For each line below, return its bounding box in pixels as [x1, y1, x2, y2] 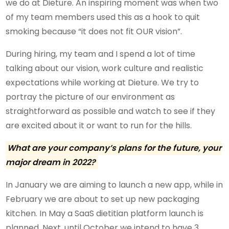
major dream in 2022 [6, 156, 91, 168]
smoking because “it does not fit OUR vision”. [6, 25, 182, 37]
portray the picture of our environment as [6, 90, 175, 103]
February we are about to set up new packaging [6, 193, 200, 205]
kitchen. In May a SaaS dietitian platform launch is [6, 207, 204, 219]
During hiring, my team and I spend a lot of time [6, 48, 196, 60]
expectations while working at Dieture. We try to [6, 76, 199, 88]
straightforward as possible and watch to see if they [6, 105, 216, 117]
